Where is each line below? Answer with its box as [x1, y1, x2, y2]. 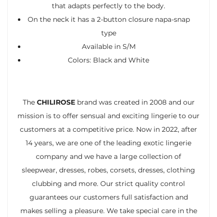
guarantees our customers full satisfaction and [29, 192, 188, 201]
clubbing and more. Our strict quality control [32, 179, 185, 188]
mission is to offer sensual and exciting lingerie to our [17, 111, 200, 120]
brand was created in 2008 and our [77, 97, 195, 107]
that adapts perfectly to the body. [52, 1, 165, 10]
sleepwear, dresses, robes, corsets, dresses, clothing [22, 165, 195, 174]
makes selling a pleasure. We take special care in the [20, 206, 197, 215]
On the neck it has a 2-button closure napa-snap [27, 15, 190, 24]
